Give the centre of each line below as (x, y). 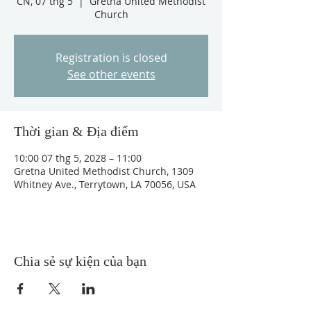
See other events (111, 74)
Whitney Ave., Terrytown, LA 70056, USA (105, 184)
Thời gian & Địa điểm (76, 131)
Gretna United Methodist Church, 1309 (104, 171)
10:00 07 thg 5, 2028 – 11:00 (78, 158)
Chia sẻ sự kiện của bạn (80, 261)
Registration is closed (111, 58)
